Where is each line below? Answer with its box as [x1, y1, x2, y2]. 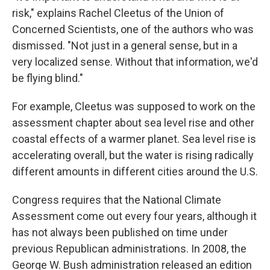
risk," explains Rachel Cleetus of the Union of [12, 7, 224, 19]
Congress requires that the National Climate [12, 193, 221, 206]
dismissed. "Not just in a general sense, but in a [12, 39, 237, 52]
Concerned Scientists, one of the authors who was [12, 23, 254, 36]
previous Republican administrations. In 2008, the [12, 242, 246, 255]
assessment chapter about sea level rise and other [12, 116, 254, 129]
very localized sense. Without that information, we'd [12, 55, 258, 68]
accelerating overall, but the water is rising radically [12, 149, 254, 162]
